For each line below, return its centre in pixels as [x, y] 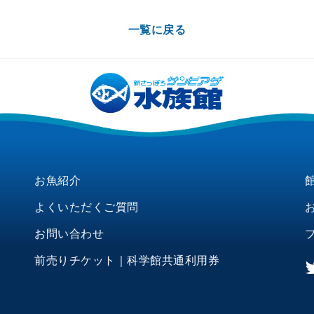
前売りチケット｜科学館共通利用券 [127, 260]
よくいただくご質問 [87, 207]
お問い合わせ [69, 233]
